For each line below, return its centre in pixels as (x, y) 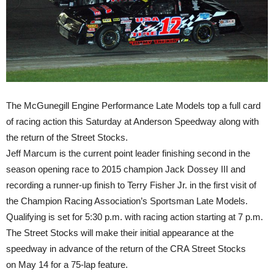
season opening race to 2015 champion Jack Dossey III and (126, 169)
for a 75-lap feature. (88, 264)
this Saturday (95, 121)
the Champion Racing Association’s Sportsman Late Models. (127, 201)
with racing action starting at (180, 217)
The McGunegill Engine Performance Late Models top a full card (133, 105)
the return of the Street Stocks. (67, 137)
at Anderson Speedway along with (190, 121)
